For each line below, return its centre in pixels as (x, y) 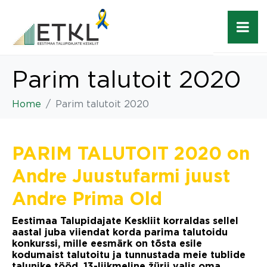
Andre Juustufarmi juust (121, 177)
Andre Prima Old (90, 199)
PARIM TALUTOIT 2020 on (131, 154)
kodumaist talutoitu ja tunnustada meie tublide (129, 255)
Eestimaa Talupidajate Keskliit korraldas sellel (125, 221)
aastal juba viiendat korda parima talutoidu (120, 232)
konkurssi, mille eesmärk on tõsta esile (107, 243)
